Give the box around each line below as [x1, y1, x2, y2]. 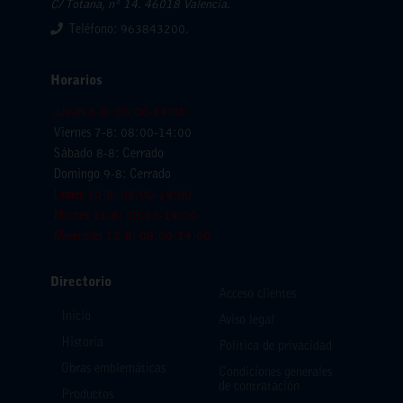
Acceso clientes [219, 288, 296, 301]
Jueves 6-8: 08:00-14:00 [53, 107, 186, 121]
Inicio [61, 310, 91, 324]
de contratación [219, 381, 300, 394]
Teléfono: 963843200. [68, 23, 190, 37]
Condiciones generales [219, 366, 332, 380]
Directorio [50, 276, 112, 291]
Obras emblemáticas [61, 363, 166, 376]
